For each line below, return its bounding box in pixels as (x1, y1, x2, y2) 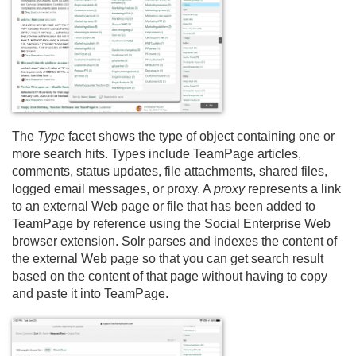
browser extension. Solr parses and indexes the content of (12, 234, 337, 248)
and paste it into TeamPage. (12, 287, 168, 300)
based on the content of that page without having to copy (12, 269, 327, 283)
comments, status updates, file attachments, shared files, (12, 164, 327, 178)
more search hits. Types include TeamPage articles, (12, 147, 301, 161)
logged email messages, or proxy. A (12, 182, 214, 195)
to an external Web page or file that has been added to (12, 199, 315, 213)
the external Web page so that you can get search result (12, 252, 323, 265)
